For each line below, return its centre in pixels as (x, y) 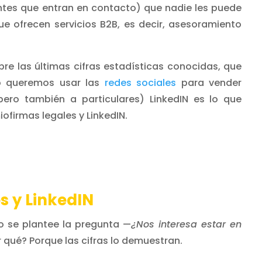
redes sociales (140, 83)
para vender (209, 83)
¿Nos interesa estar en (187, 225)
